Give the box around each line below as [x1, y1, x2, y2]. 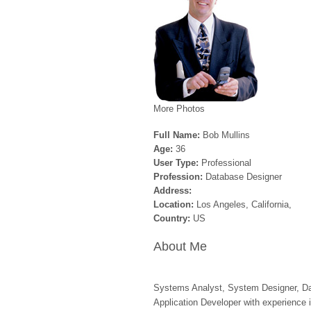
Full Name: [153, 130, 203, 140]
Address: [153, 185, 192, 196]
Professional [201, 158, 251, 168]
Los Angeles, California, [196, 199, 292, 210]
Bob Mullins [203, 130, 250, 140]
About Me [153, 239, 207, 253]
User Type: [153, 158, 201, 168]
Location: [153, 199, 196, 210]
